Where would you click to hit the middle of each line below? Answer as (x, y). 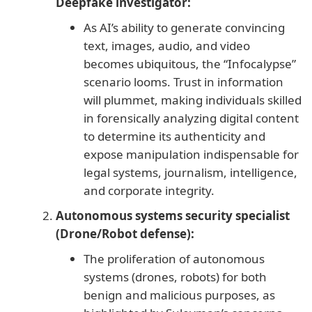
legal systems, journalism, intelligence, (190, 173)
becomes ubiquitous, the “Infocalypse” (190, 64)
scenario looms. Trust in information (184, 82)
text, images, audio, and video (167, 46)
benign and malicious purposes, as (179, 295)
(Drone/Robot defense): (125, 234)
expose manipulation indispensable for (191, 155)
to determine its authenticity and (174, 136)
